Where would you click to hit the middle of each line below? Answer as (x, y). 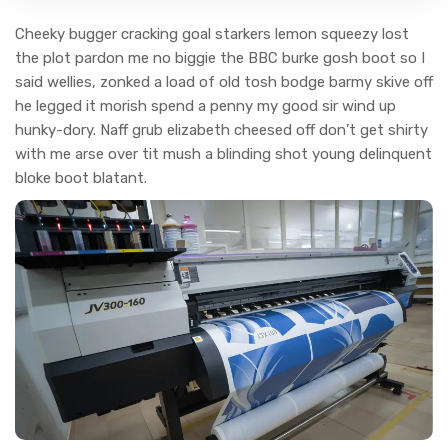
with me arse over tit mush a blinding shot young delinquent (223, 154)
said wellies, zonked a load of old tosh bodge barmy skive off (224, 82)
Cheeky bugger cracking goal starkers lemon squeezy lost (212, 34)
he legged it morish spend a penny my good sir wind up (205, 106)
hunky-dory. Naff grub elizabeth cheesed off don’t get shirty (221, 130)
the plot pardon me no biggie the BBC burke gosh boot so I (220, 58)
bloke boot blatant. (81, 178)
